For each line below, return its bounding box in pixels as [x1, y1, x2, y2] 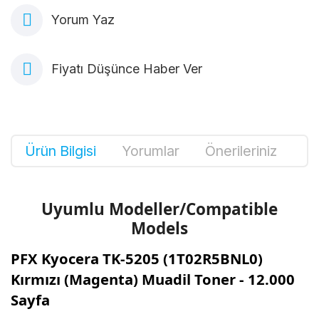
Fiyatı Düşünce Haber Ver [51, 61, 202, 76]
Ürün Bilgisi [25, 142, 96, 159]
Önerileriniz [205, 142, 277, 159]
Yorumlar [122, 142, 179, 159]
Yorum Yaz [51, 12, 115, 27]
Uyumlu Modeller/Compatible [41, 197, 278, 220]
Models [131, 216, 188, 239]
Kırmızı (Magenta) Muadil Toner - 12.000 [11, 268, 295, 289]
